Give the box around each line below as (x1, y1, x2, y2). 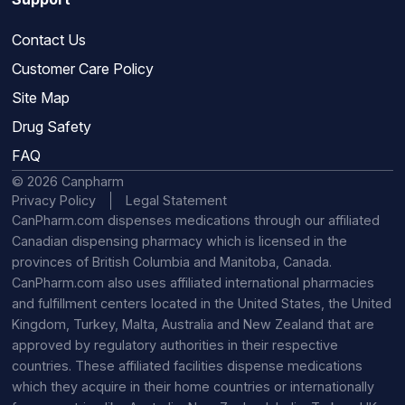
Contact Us (11, 31, 86, 50)
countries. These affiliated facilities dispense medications (11, 358, 363, 374)
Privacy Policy (11, 193, 96, 209)
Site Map (11, 89, 70, 108)
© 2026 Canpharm (11, 174, 124, 190)
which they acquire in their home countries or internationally (11, 379, 374, 395)
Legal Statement (125, 193, 227, 209)
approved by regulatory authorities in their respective (11, 337, 338, 353)
